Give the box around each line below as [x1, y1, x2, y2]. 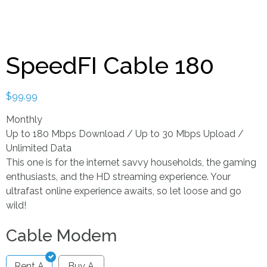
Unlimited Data [6, 142, 72, 154]
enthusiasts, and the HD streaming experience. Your [6, 170, 231, 182]
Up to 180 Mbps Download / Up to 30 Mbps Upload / [6, 128, 244, 139]
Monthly [6, 113, 42, 125]
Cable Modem [6, 226, 117, 246]
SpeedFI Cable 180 [6, 51, 214, 80]
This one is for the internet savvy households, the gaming [6, 156, 256, 168]
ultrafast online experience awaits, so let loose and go [6, 185, 241, 197]
